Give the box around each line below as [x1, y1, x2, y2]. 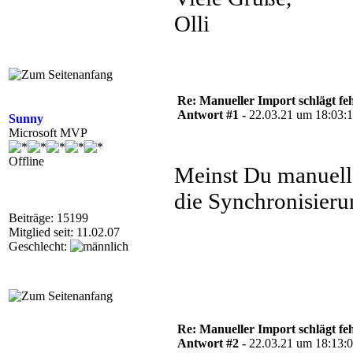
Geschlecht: [9, 240, 70, 253]
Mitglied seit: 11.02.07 [9, 225, 120, 239]
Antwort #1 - [177, 108, 249, 121]
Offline [9, 154, 44, 168]
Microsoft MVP [9, 126, 87, 139]
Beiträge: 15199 [9, 211, 88, 225]
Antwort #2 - [177, 336, 249, 350]
